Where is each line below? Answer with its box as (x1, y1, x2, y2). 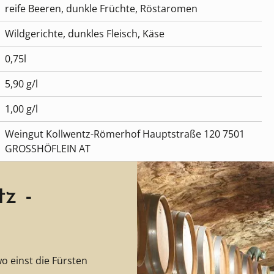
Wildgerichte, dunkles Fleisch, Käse (5, 27, 165, 41)
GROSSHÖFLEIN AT (5, 142, 91, 156)
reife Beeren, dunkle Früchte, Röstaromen (5, 2, 198, 16)
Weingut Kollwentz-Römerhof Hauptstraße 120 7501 (5, 127, 245, 141)
